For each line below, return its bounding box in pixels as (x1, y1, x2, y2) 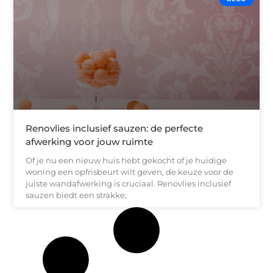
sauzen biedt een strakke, (26, 190, 127, 200)
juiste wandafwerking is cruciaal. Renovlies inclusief (26, 178, 232, 188)
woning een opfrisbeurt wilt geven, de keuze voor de (26, 166, 234, 177)
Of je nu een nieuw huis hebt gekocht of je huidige (26, 155, 227, 165)
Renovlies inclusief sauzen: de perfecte (26, 122, 204, 134)
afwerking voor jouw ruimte (26, 135, 154, 147)
